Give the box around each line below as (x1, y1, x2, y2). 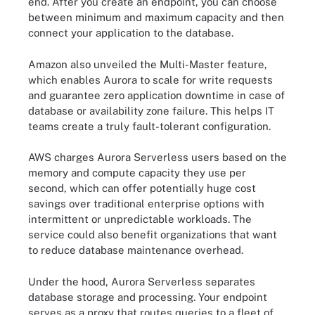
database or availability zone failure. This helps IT (28, 104, 274, 117)
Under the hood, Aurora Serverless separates (28, 275, 255, 288)
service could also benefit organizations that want (28, 229, 277, 240)
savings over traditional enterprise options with (28, 198, 264, 210)
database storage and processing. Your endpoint (28, 290, 267, 303)
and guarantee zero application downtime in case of (28, 89, 285, 101)
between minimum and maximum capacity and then (28, 11, 284, 23)
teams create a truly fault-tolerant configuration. (28, 120, 271, 132)
